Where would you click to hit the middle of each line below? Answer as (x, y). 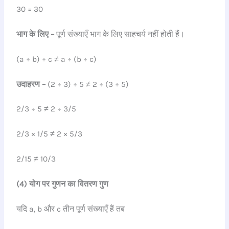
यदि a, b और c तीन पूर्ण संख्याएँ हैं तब (71, 209)
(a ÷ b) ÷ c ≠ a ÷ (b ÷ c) (57, 59)
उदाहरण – (31, 84)
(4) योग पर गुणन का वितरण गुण (63, 184)
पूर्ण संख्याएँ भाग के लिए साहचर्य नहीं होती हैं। (120, 35)
